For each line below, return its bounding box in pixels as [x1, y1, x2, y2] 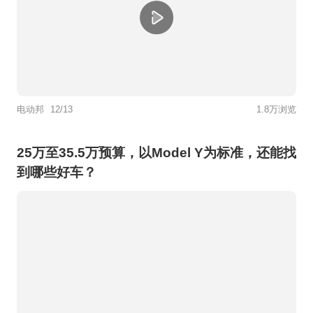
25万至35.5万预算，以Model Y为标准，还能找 [16, 145, 296, 161]
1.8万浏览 [256, 104, 297, 115]
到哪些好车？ [16, 165, 96, 180]
